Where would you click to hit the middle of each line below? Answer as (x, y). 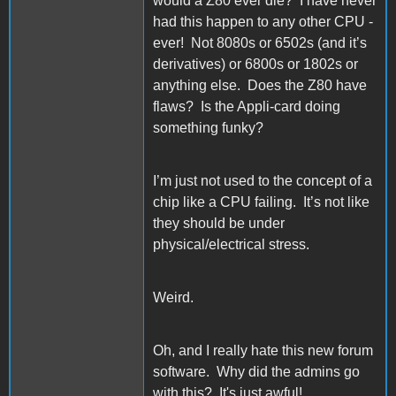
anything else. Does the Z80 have (260, 85)
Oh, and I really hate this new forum (263, 350)
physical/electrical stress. (231, 244)
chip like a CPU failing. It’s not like (261, 202)
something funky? (208, 127)
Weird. (173, 297)
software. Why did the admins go (256, 371)
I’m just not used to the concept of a (263, 180)
